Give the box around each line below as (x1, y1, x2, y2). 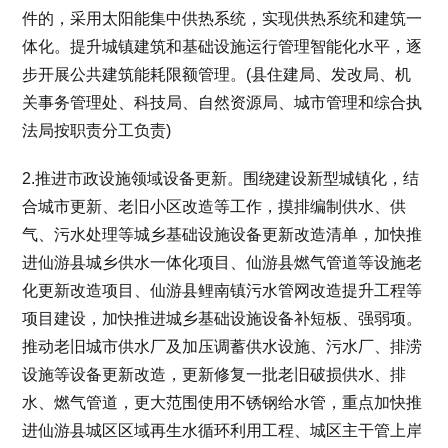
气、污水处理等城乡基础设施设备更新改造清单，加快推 (22, 225, 423, 243)
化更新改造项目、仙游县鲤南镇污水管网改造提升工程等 (22, 281, 423, 299)
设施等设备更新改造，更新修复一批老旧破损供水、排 (22, 365, 407, 383)
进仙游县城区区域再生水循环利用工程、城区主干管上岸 (22, 421, 423, 439)
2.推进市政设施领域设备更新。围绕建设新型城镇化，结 (22, 169, 420, 187)
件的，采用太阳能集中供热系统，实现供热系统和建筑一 (22, 9, 423, 27)
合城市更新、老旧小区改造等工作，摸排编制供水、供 (22, 197, 407, 215)
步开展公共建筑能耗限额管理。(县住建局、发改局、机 (22, 65, 412, 83)
